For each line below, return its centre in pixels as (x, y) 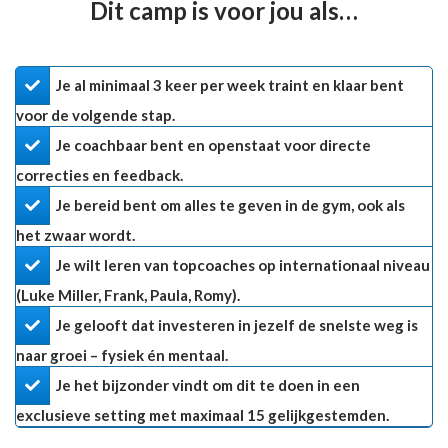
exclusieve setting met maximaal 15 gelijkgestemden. (202, 415)
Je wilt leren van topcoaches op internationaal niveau (243, 265)
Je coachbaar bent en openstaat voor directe (213, 145)
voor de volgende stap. (95, 115)
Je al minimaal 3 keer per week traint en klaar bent (230, 85)
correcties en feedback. (99, 175)
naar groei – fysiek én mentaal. (122, 355)
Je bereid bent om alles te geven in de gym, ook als (230, 205)
